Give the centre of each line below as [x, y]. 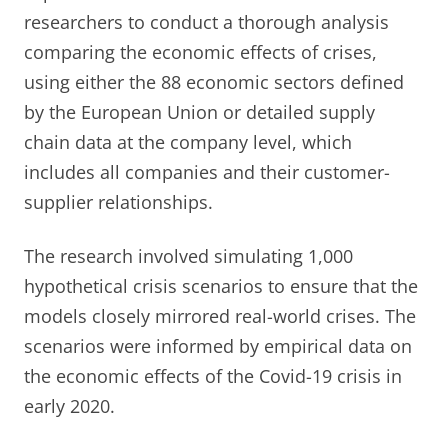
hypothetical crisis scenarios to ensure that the [221, 285]
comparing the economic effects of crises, [200, 51]
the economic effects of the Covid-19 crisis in [213, 375]
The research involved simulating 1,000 [188, 255]
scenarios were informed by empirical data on [218, 345]
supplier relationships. [118, 201]
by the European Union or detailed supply [199, 111]
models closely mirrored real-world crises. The [220, 315]
